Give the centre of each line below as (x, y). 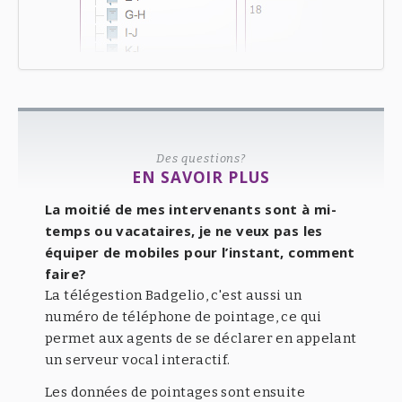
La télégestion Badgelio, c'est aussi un (174, 296)
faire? (66, 274)
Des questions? (201, 158)
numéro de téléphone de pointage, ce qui (184, 317)
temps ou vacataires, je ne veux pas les (184, 231)
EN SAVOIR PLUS (201, 177)
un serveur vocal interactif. (138, 360)
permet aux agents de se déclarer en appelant (201, 339)
